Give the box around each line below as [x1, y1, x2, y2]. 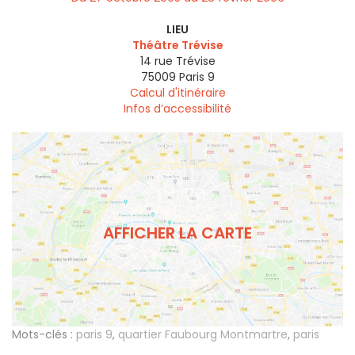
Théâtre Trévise [132, 37, 223, 54]
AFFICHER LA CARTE [103, 221, 252, 244]
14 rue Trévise [139, 53, 216, 70]
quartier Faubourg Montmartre [118, 326, 288, 343]
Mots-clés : [12, 326, 73, 343]
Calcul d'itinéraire [129, 85, 226, 101]
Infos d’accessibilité [124, 101, 231, 117]
